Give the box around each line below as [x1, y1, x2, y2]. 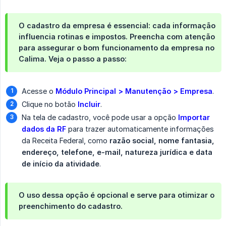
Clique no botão [22, 100, 78, 109]
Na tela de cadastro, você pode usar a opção [22, 113, 178, 122]
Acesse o [22, 87, 55, 96]
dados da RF [22, 125, 66, 134]
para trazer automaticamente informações [66, 125, 214, 134]
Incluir [78, 100, 100, 109]
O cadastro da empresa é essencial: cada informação [19, 21, 215, 30]
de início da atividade [22, 159, 99, 168]
